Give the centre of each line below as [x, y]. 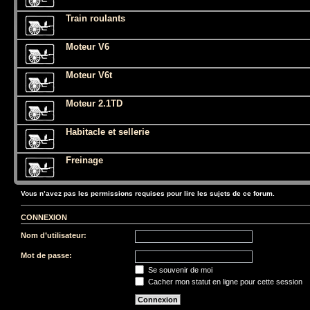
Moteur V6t [89, 75]
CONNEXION [44, 217]
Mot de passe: [46, 255]
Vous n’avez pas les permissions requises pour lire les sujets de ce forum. [148, 193]
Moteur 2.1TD [94, 103]
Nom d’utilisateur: [54, 235]
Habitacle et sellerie [108, 131]
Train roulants [95, 18]
